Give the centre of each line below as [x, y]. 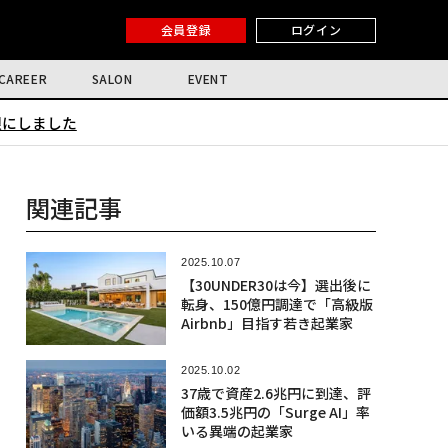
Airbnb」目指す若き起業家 [266, 323]
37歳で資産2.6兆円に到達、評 [275, 393]
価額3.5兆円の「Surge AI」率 [275, 412]
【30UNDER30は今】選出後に [275, 285]
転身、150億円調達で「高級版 [276, 304]
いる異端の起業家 [236, 431]
